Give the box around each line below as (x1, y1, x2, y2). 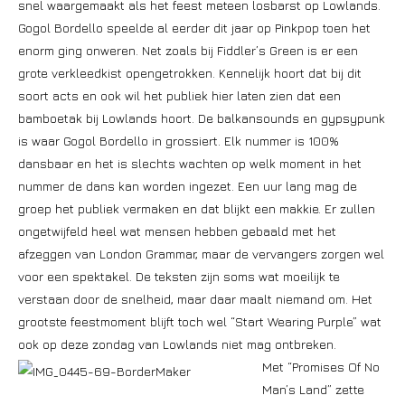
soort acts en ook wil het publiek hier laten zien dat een (18, 88, 341, 103)
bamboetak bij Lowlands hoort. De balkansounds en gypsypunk (18, 110, 385, 126)
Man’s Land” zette (262, 381, 364, 397)
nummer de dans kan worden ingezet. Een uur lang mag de (18, 178, 357, 193)
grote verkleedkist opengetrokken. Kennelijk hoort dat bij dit (18, 65, 362, 80)
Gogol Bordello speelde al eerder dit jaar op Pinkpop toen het (18, 20, 371, 35)
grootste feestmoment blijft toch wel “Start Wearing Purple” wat (18, 314, 381, 329)
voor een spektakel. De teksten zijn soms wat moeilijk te (18, 268, 340, 284)
